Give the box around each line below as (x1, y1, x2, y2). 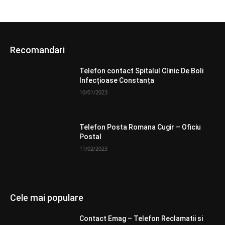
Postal (79, 132, 102, 141)
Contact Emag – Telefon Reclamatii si (79, 214, 203, 222)
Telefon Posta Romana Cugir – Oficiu (79, 123, 201, 131)
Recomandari (10, 45, 65, 56)
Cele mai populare (10, 192, 83, 203)
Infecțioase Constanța (79, 76, 155, 85)
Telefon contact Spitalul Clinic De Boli (79, 67, 204, 75)
